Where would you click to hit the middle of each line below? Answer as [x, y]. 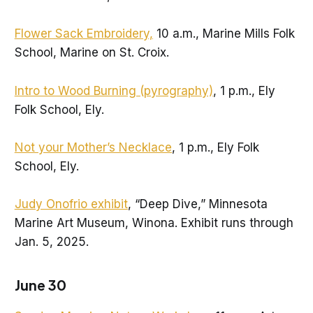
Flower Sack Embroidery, [83, 34]
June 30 [40, 284]
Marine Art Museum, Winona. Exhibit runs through [154, 223]
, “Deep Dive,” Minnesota [197, 204]
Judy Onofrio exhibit [71, 204]
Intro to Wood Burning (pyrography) [114, 90]
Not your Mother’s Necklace [93, 147]
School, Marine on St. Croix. [92, 53]
